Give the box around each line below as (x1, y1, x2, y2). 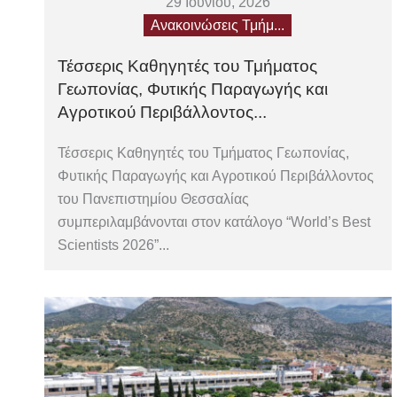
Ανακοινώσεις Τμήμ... (151, 18, 285, 34)
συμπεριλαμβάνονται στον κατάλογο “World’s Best (58, 214, 370, 230)
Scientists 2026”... (58, 237, 169, 253)
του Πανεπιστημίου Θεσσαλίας (58, 191, 249, 207)
